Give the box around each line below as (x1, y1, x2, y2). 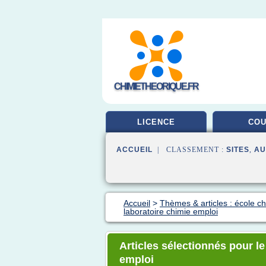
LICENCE (137, 118, 175, 126)
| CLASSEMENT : (153, 145, 226, 154)
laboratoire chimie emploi (123, 207, 218, 216)
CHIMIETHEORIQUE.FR (114, 81, 198, 91)
